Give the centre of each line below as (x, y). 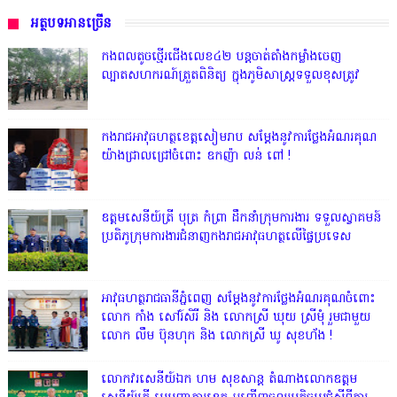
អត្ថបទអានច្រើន (70, 23)
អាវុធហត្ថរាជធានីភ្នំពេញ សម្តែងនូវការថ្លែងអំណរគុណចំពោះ (238, 299)
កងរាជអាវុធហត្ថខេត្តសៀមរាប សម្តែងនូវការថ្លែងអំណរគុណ (238, 137)
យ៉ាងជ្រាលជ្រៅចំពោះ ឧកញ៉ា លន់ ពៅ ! (195, 156)
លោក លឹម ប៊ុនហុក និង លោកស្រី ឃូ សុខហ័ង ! (216, 336)
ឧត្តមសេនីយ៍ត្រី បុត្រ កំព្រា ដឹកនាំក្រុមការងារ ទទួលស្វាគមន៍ (241, 218)
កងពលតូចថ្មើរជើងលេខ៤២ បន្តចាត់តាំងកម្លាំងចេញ (221, 57)
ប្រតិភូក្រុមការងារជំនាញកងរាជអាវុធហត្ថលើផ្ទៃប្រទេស (226, 237)
